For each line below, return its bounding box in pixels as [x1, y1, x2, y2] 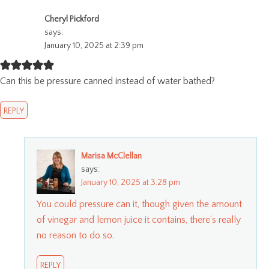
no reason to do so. [37, 229, 114, 241]
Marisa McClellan [81, 151, 142, 161]
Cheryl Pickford [44, 14, 99, 24]
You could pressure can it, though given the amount [37, 198, 242, 210]
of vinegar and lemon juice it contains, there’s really [37, 214, 241, 225]
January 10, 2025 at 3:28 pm [81, 177, 180, 187]
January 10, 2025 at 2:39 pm [44, 40, 144, 50]
